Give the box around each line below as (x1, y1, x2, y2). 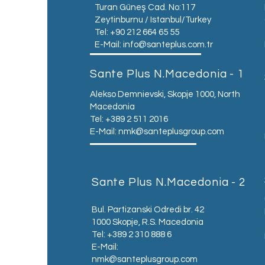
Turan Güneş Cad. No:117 (94, 3, 197, 12)
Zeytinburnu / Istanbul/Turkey (94, 15, 211, 24)
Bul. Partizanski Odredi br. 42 (91, 205, 204, 214)
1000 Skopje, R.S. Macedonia (91, 218, 203, 227)
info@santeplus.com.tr (122, 40, 213, 49)
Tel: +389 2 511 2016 (89, 115, 168, 124)
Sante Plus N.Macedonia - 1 (89, 68, 244, 80)
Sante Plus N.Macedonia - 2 (91, 176, 246, 188)
